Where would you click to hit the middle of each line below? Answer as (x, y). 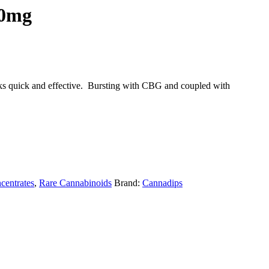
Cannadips (162, 183)
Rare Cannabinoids (75, 183)
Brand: (128, 183)
